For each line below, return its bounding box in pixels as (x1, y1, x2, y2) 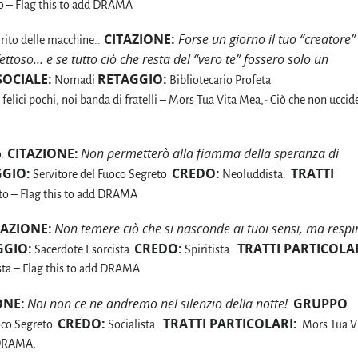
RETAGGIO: (97, 70, 167, 88)
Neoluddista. (220, 168, 291, 181)
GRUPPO (293, 294, 348, 312)
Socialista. (105, 317, 163, 331)
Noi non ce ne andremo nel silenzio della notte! (27, 294, 291, 312)
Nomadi (52, 73, 97, 86)
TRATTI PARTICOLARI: (163, 314, 297, 332)
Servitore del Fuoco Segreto (30, 168, 172, 181)
